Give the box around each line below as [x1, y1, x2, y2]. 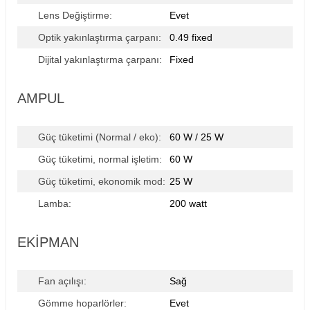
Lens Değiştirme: [38, 10, 112, 21]
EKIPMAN [17, 235, 79, 250]
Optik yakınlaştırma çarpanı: [38, 32, 161, 43]
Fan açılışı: [38, 275, 86, 286]
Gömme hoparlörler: [38, 298, 127, 309]
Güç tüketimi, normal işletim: [38, 154, 162, 165]
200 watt [170, 198, 207, 209]
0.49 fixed [170, 32, 212, 43]
